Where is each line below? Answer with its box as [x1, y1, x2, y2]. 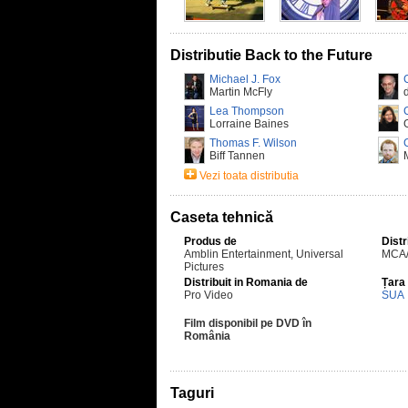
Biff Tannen [209, 149, 265, 162]
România [184, 330, 230, 342]
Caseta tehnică [170, 209, 273, 225]
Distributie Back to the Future [170, 47, 372, 63]
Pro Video [184, 289, 233, 301]
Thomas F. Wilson [209, 137, 297, 149]
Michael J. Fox [209, 73, 280, 86]
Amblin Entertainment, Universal [184, 248, 343, 260]
